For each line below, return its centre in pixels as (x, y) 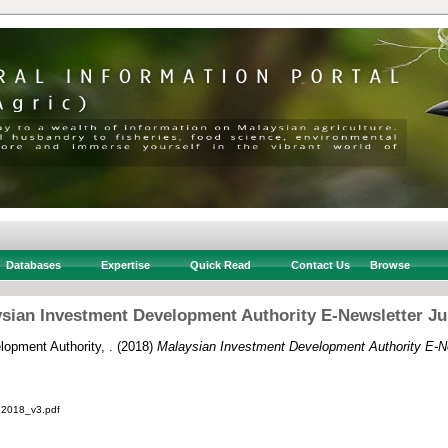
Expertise (125, 265)
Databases (33, 265)
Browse (389, 265)
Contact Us (320, 265)
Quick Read (220, 265)
